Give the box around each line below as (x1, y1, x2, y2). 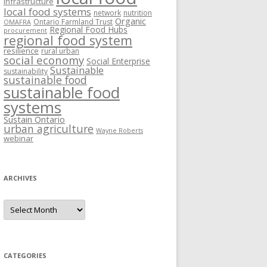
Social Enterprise (86, 55, 150, 67)
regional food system (4, 32, 132, 49)
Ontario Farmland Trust (33, 17, 113, 27)
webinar (4, 133, 33, 144)
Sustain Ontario (4, 113, 65, 125)
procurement (4, 26, 47, 35)
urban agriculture (4, 122, 94, 136)
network (94, 8, 121, 18)
